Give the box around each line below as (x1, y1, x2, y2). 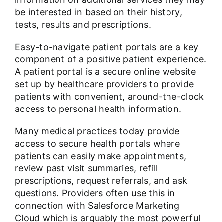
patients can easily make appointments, (14, 151, 187, 162)
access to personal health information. (14, 104, 182, 114)
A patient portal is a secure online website (14, 66, 196, 77)
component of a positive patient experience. (14, 54, 207, 65)
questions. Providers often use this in (14, 188, 175, 199)
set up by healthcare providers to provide (14, 79, 194, 90)
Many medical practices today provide (14, 126, 180, 137)
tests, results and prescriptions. (14, 19, 151, 30)
